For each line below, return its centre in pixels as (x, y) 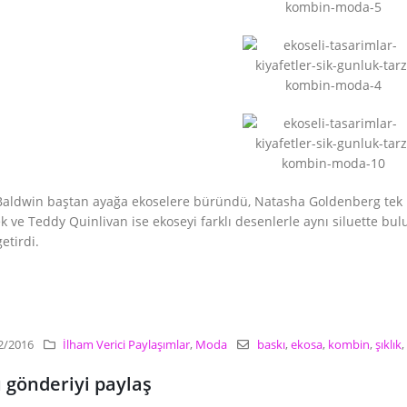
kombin (348, 345)
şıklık (388, 345)
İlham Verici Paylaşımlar (127, 345)
